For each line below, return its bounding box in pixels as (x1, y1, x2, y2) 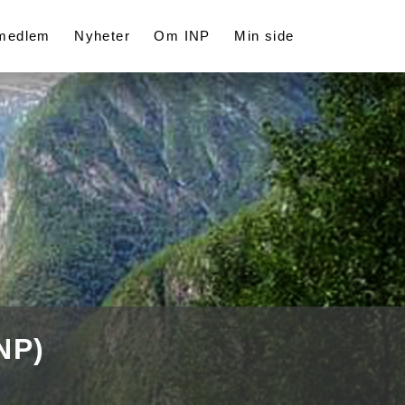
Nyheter (74, 29, 131, 43)
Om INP (154, 29, 211, 43)
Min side (234, 29, 295, 43)
